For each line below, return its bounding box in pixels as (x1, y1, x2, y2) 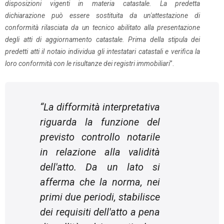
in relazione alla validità (40, 146, 160, 158)
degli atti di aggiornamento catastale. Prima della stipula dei (5, 35, 200, 43)
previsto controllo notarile (40, 131, 160, 143)
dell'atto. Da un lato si (40, 161, 160, 173)
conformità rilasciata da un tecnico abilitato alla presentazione (5, 23, 200, 31)
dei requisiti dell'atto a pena (40, 206, 160, 218)
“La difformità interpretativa (40, 101, 160, 113)
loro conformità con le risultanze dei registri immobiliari (5, 59, 170, 67)
